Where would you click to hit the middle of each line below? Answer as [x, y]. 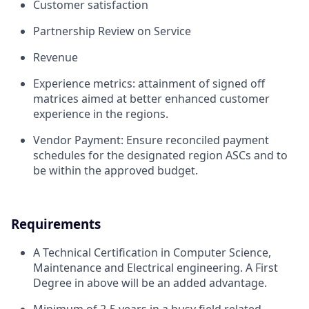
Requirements [56, 224]
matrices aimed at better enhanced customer [151, 98]
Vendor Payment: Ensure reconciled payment [151, 140]
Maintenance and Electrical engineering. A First [156, 268]
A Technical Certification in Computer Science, [152, 253]
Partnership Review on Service [112, 31]
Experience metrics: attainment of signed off [149, 83]
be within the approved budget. [116, 170]
